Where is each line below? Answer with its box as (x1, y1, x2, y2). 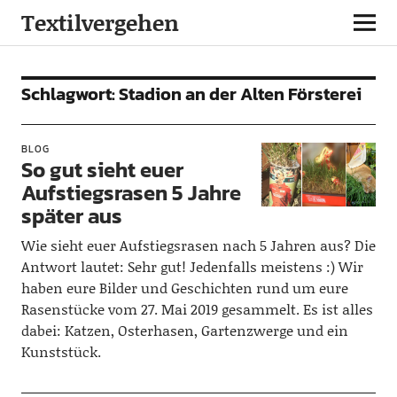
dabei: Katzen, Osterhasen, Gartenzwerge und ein (20, 320, 348, 340)
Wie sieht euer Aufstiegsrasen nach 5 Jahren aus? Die (20, 235, 376, 255)
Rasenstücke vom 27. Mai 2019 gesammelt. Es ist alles (20, 299, 373, 319)
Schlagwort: (20, 81, 119, 107)
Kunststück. (20, 341, 101, 362)
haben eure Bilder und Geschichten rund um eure (20, 277, 348, 298)
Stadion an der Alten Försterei (118, 81, 362, 107)
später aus (20, 200, 122, 231)
